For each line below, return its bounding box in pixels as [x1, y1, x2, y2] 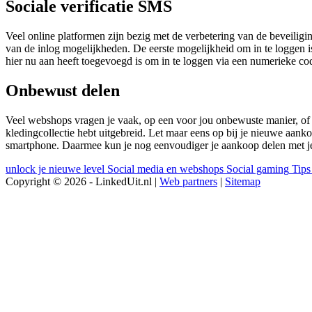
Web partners [159, 175, 217, 187]
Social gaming [226, 162, 289, 175]
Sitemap [225, 175, 260, 187]
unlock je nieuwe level [6, 162, 104, 175]
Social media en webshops [107, 162, 224, 175]
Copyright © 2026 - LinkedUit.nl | [6, 175, 159, 187]
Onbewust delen [6, 81, 120, 100]
